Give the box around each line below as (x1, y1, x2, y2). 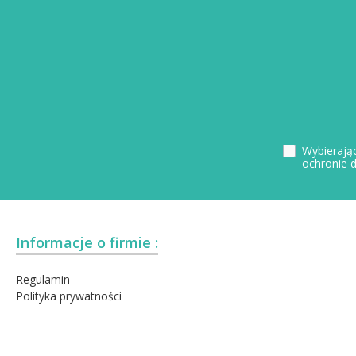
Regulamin (16, 272, 70, 288)
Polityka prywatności (16, 288, 122, 304)
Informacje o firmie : (16, 233, 158, 253)
